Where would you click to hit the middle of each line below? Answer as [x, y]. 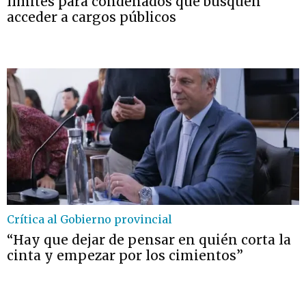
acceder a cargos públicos [92, 17]
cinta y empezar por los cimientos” [125, 255]
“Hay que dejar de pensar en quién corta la [149, 240]
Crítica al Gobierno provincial [89, 219]
